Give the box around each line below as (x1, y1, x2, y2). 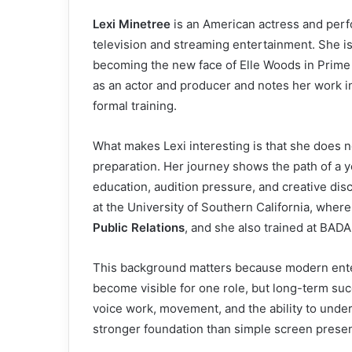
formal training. (93, 97, 177, 113)
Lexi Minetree (93, 16, 170, 31)
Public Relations (93, 219, 185, 235)
